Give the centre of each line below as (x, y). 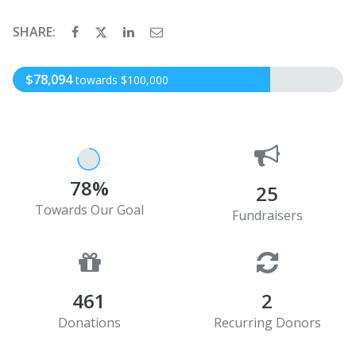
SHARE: (36, 31)
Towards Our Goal (89, 209)
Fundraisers (267, 215)
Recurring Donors (267, 322)
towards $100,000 (122, 79)
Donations (89, 322)
